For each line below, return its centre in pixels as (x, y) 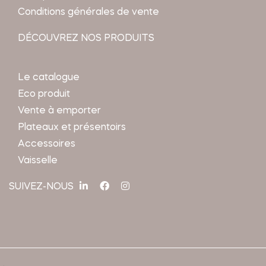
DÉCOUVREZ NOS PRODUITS (86, 39)
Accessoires (47, 145)
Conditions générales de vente (88, 13)
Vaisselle (38, 161)
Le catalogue (49, 78)
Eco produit (44, 95)
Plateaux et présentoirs (72, 128)
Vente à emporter (59, 111)
